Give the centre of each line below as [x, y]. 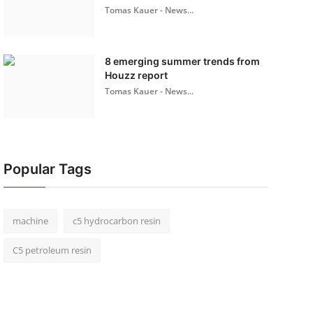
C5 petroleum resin [52, 250]
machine [30, 221]
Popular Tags [47, 169]
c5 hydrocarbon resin [116, 221]
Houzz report [136, 75]
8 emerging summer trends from [182, 61]
